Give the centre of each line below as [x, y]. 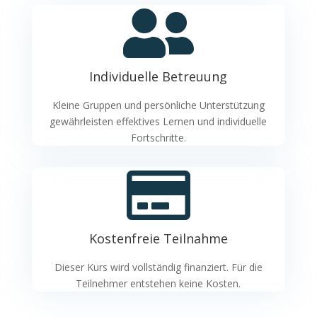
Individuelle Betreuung [158, 76]
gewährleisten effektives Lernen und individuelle [158, 121]
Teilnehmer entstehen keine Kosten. [158, 283]
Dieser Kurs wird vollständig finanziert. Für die [158, 267]
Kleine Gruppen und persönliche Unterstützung [158, 105]
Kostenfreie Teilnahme [158, 238]
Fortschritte [157, 137]
